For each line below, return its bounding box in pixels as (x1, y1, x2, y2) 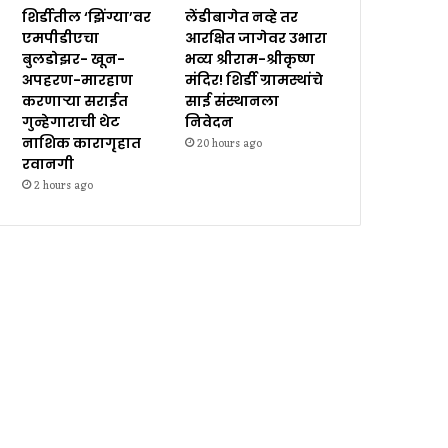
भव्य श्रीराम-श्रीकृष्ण (185, 49, 316, 69)
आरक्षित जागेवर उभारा (185, 28, 328, 48)
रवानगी (22, 154, 75, 174)
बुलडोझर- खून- (22, 49, 126, 69)
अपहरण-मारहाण (22, 70, 134, 90)
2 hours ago (34, 176, 94, 196)
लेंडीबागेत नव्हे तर (185, 7, 299, 27)
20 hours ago (197, 134, 263, 154)
